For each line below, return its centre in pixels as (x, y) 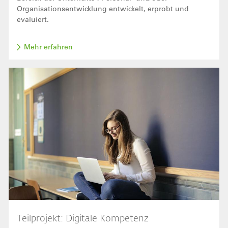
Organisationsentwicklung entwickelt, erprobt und (103, 9)
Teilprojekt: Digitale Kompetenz (83, 218)
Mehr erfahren (48, 47)
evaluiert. (34, 20)
